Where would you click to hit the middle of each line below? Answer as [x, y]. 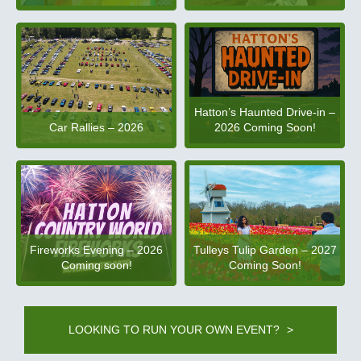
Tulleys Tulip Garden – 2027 [265, 250]
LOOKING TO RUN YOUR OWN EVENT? [175, 329]
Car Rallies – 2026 [96, 127]
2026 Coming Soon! [265, 127]
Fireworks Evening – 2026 [96, 250]
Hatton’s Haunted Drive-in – [265, 112]
